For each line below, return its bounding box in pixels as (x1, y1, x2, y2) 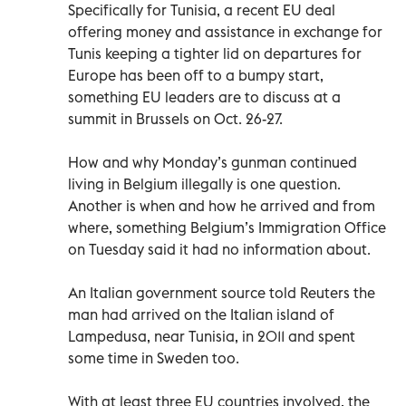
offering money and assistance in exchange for (68, 22, 382, 41)
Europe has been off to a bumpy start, (68, 65, 324, 84)
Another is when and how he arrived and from (68, 196, 375, 215)
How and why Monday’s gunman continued (68, 152, 357, 171)
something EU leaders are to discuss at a (68, 87, 341, 106)
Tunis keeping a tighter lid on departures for (68, 43, 362, 63)
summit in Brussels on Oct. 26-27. (68, 109, 283, 128)
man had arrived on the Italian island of (68, 304, 334, 324)
